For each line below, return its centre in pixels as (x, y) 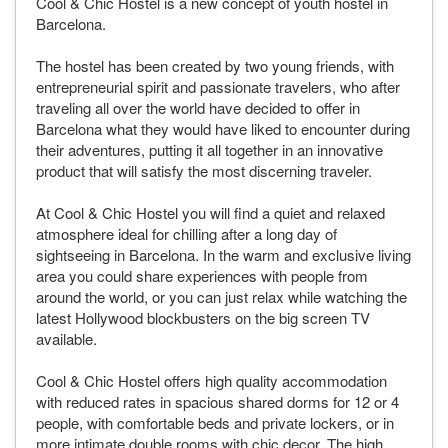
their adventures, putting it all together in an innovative (209, 150)
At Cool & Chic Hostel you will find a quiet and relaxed (210, 213)
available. (66, 339)
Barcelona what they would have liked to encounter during (223, 129)
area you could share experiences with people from (202, 276)
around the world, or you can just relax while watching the (221, 297)
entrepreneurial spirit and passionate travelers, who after (218, 87)
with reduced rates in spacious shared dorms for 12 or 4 (217, 402)
